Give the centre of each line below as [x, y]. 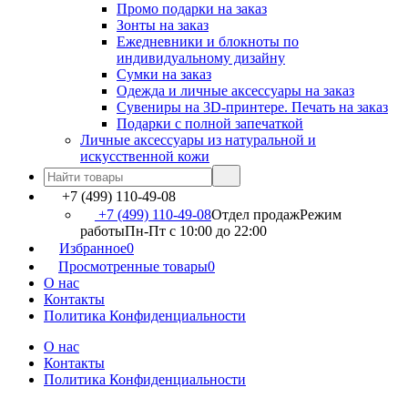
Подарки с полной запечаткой [210, 123]
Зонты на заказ [163, 25]
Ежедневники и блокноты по [208, 41]
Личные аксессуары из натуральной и [198, 140]
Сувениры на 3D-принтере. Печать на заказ [252, 107]
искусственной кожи [145, 156]
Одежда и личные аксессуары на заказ [235, 91]
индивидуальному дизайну [201, 58]
